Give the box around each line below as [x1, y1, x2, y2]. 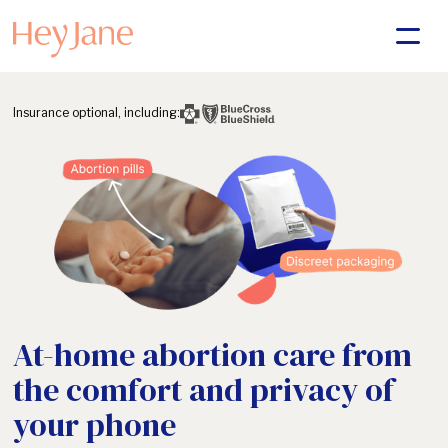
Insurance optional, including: [12, 105, 180, 120]
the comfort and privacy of [12, 367, 394, 412]
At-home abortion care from [12, 332, 412, 377]
